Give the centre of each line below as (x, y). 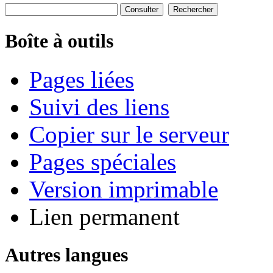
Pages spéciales (103, 161)
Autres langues (66, 254)
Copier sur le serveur (129, 134)
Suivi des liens (99, 107)
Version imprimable (124, 189)
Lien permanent (105, 216)
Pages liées (82, 79)
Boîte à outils (59, 41)
